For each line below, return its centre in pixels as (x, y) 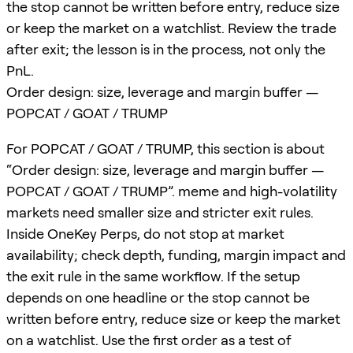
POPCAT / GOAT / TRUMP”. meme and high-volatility (172, 191)
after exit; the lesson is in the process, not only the (166, 49)
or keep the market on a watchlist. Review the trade (171, 28)
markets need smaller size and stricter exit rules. (160, 212)
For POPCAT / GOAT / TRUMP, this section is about (165, 148)
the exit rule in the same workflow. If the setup (153, 276)
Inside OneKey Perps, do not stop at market (145, 233)
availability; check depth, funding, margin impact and (176, 255)
